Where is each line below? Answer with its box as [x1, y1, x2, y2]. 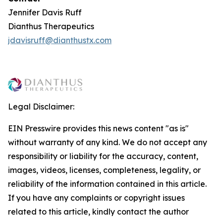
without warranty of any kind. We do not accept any [8, 137, 207, 147]
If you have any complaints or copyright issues [8, 193, 185, 203]
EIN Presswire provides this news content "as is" [8, 123, 189, 133]
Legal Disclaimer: [8, 102, 74, 111]
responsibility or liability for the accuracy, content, [8, 151, 198, 161]
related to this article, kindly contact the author [8, 207, 189, 217]
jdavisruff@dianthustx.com [8, 35, 111, 45]
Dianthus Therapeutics [8, 21, 94, 31]
